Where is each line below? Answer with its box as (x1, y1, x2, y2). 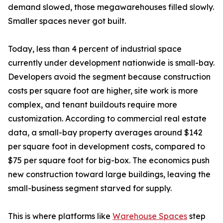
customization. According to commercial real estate (8, 113, 207, 124)
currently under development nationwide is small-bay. (8, 58, 215, 68)
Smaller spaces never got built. (8, 16, 126, 26)
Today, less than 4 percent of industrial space (8, 44, 182, 54)
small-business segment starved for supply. (8, 183, 172, 194)
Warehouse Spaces (112, 211, 187, 222)
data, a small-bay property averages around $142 (8, 127, 203, 138)
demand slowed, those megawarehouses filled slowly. (8, 2, 214, 12)
